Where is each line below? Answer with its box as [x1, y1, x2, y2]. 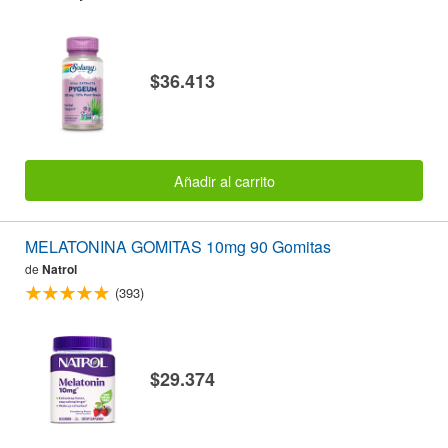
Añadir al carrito [173, 169, 275, 191]
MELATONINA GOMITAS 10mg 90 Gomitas [25, 234, 331, 258]
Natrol [42, 259, 77, 278]
